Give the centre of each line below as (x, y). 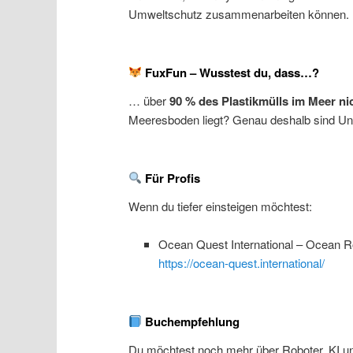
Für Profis (171, 178)
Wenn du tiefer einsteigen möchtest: (221, 206)
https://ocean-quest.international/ (241, 263)
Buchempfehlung (191, 321)
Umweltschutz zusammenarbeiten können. (239, 13)
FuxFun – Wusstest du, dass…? (231, 72)
